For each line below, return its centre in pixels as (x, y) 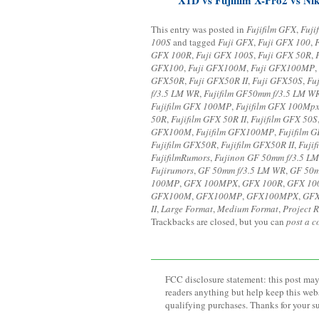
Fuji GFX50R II (218, 80)
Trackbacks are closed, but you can (219, 221)
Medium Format (248, 209)
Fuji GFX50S (277, 80)
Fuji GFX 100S (225, 55)
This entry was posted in (199, 29)
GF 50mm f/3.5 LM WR (242, 170)
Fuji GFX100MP (283, 68)
